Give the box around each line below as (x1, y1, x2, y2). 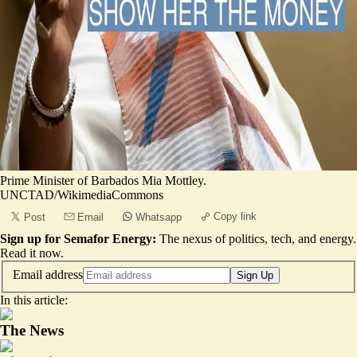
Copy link (214, 210, 257, 222)
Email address (13, 267, 83, 281)
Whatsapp (135, 211, 182, 223)
